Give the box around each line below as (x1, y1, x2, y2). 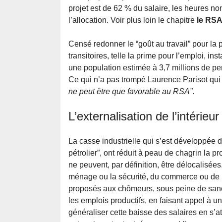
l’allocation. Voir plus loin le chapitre (68, 16, 197, 25)
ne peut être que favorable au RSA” (68, 87, 192, 96)
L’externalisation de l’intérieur (68, 110, 219, 123)
